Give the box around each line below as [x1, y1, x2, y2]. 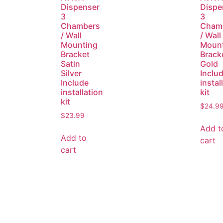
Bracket [61, 49, 90, 60]
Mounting [61, 40, 98, 50]
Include [61, 78, 89, 88]
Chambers [61, 21, 100, 31]
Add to [61, 132, 87, 143]
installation [61, 87, 103, 98]
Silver [61, 68, 82, 79]
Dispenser [61, 2, 100, 12]
